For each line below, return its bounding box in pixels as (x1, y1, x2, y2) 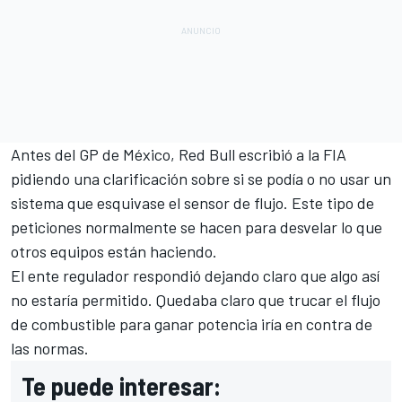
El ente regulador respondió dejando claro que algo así (11, 265, 380, 285)
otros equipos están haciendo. (11, 240, 221, 261)
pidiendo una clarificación (11, 168, 188, 188)
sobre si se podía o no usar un (188, 168, 391, 188)
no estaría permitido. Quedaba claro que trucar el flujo (11, 289, 380, 310)
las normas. (11, 337, 92, 358)
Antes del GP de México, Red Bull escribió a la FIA (11, 144, 346, 164)
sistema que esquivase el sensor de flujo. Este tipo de (11, 192, 374, 213)
